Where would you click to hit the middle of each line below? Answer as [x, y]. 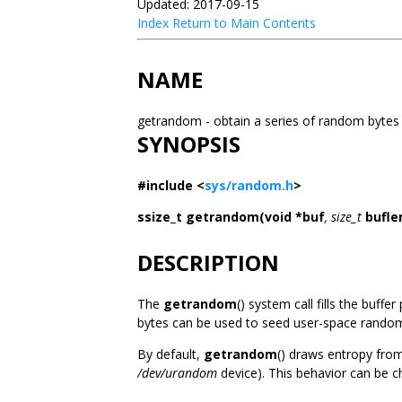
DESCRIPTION [208, 262]
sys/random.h [249, 185]
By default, [170, 354]
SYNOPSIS [189, 144]
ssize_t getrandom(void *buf [231, 217]
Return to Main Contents [244, 23]
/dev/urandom [177, 373]
